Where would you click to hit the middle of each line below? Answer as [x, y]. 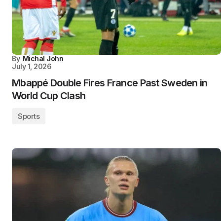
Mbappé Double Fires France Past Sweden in [110, 83]
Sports [29, 116]
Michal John [43, 59]
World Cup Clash [49, 96]
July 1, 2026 [32, 67]
